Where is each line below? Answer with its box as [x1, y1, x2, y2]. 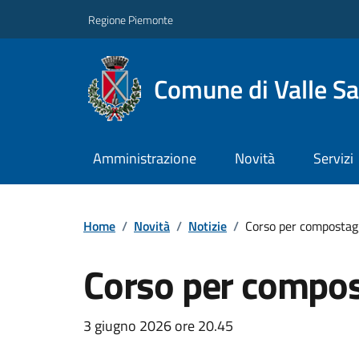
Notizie [188, 216, 227, 236]
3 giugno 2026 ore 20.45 [83, 314, 233, 337]
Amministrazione [92, 147, 196, 170]
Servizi [313, 147, 353, 170]
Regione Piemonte [88, 10, 173, 28]
